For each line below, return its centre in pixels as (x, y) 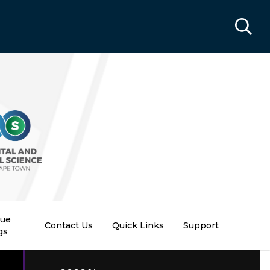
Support (201, 225)
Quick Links (138, 225)
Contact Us (69, 225)
